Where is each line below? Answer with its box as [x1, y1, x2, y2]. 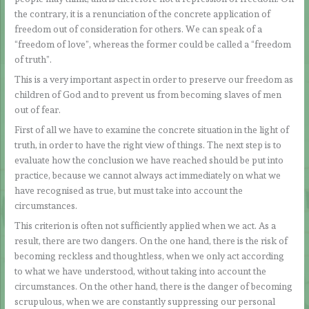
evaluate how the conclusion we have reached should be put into [14, 154, 284, 166]
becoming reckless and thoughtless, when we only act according [14, 250, 285, 261]
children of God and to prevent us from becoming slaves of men [14, 89, 282, 101]
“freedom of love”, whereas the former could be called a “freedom [14, 39, 292, 50]
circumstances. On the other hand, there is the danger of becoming [14, 280, 293, 292]
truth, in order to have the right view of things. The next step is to [14, 139, 282, 151]
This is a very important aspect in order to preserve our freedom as [14, 74, 294, 86]
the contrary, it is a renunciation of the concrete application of [14, 8, 271, 20]
